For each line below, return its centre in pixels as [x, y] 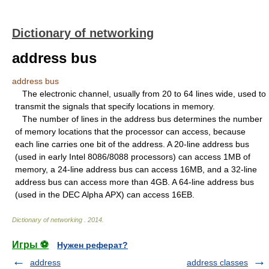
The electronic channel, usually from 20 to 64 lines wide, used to [141, 94]
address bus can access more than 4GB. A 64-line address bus [134, 182]
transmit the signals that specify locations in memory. [115, 106]
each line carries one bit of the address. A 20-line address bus [132, 144]
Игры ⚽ [30, 245]
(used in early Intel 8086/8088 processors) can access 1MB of [133, 157]
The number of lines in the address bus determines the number [139, 119]
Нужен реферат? [92, 245]
